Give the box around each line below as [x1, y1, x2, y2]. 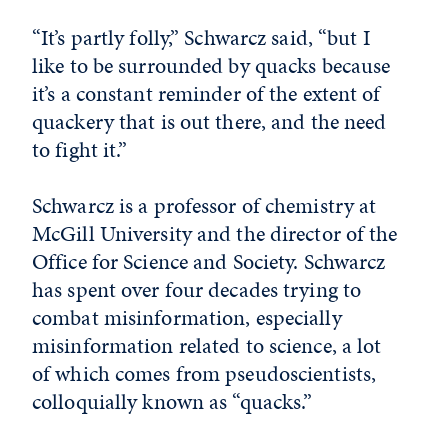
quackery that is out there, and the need [32, 106, 387, 137]
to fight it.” [32, 134, 128, 165]
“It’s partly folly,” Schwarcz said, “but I [32, 22, 371, 53]
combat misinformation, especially [32, 302, 342, 333]
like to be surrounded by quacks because [32, 50, 391, 81]
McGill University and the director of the [32, 218, 398, 249]
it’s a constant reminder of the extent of [32, 78, 381, 109]
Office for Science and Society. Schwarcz [32, 246, 386, 277]
